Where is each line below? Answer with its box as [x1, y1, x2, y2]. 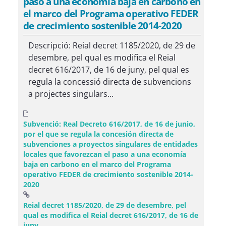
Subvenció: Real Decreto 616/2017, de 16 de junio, [23, 119, 195, 129]
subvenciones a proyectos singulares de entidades [23, 139, 198, 149]
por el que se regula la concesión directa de [23, 129, 174, 139]
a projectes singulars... [28, 88, 114, 99]
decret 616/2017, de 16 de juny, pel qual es [28, 64, 189, 75]
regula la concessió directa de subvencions [28, 76, 191, 87]
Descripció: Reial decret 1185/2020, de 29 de [28, 40, 195, 51]
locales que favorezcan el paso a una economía [23, 149, 186, 159]
